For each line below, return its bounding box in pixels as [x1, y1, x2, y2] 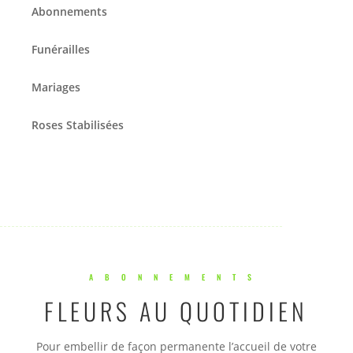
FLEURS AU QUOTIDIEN [44, 292, 309, 329]
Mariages [32, 79, 80, 95]
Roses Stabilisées [32, 117, 124, 132]
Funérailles [32, 41, 90, 57]
